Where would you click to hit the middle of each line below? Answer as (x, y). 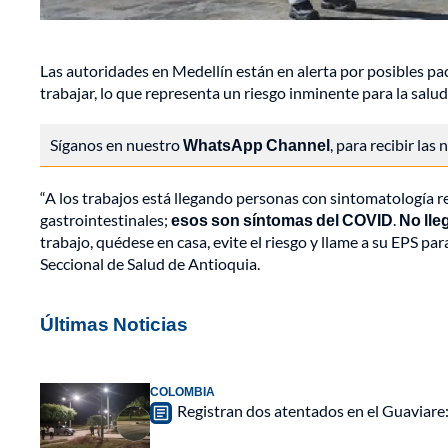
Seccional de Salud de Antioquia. (150, 264)
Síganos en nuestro (116, 145)
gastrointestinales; (105, 220)
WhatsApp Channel (256, 145)
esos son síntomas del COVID (282, 220)
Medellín (202, 71)
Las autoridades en (106, 71)
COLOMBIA (182, 392)
